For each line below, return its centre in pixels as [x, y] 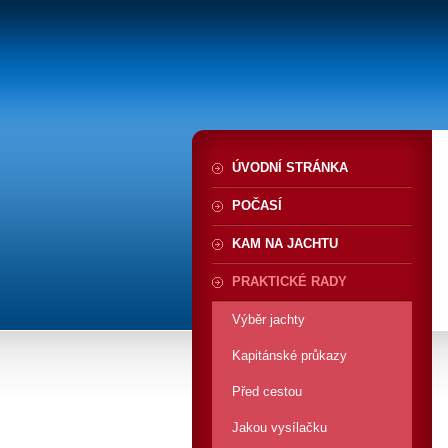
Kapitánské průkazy [289, 355]
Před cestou [267, 391]
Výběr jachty [268, 319]
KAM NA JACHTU [285, 243]
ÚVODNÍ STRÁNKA [290, 167]
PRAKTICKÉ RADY [289, 281]
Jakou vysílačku [279, 427]
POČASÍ [257, 205]
